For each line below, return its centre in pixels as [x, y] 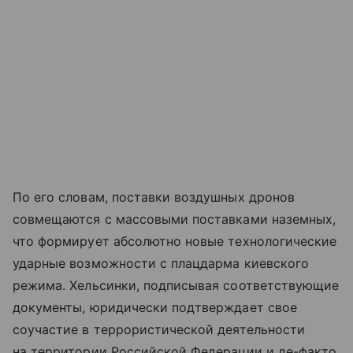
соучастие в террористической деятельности [159, 329]
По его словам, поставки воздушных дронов [154, 197]
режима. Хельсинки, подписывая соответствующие [176, 285]
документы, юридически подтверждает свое [155, 307]
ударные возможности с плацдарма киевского [161, 263]
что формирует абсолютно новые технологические [175, 241]
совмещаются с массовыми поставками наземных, [175, 219]
